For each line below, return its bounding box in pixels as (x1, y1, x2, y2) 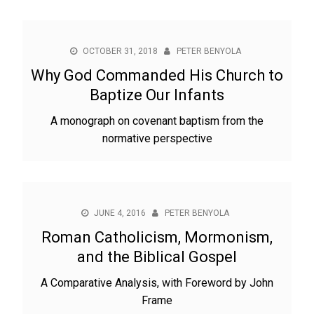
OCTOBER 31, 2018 (82, 46, 158, 56)
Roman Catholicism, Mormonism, (41, 228, 273, 246)
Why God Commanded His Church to (31, 67, 283, 84)
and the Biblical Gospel (77, 248, 237, 266)
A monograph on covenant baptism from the (50, 114, 264, 128)
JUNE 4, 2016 (94, 208, 146, 218)
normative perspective (102, 132, 212, 145)
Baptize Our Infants (90, 86, 224, 104)
